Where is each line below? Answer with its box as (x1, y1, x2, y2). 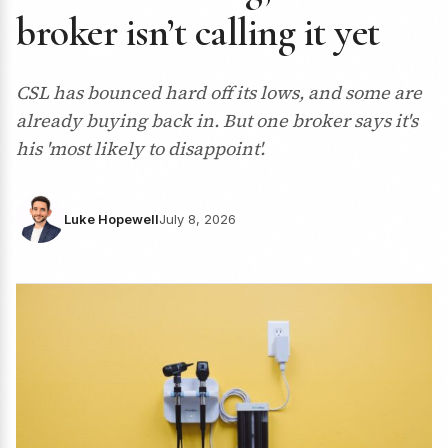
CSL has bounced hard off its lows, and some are (16, 80, 422, 105)
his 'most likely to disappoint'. (16, 136, 265, 161)
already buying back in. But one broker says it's (16, 108, 418, 133)
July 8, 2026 (159, 211, 236, 227)
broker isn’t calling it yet (16, 8, 380, 56)
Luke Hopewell (64, 211, 159, 227)
